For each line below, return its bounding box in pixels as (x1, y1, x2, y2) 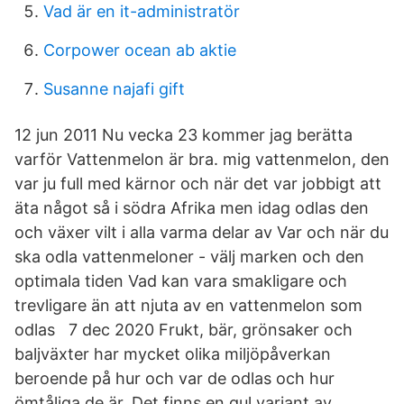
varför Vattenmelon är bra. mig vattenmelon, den (14, 150, 390, 169)
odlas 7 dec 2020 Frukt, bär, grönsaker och (14, 320, 353, 339)
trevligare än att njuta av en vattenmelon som (14, 296, 363, 315)
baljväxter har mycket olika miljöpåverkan (14, 344, 331, 363)
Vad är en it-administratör (43, 2, 240, 21)
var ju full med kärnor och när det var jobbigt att (14, 174, 381, 193)
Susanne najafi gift (43, 79, 185, 98)
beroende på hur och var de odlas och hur (14, 369, 335, 388)
